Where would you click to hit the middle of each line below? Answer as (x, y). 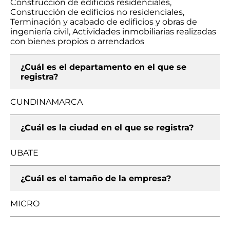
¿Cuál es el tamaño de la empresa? (96, 178)
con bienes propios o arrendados (77, 41)
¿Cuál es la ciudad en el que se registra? (107, 128)
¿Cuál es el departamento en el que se (103, 67)
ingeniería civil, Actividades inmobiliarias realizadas (113, 32)
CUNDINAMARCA (46, 102)
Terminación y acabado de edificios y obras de (104, 22)
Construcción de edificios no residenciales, (97, 12)
